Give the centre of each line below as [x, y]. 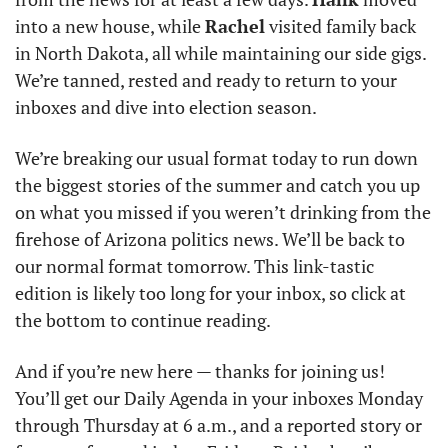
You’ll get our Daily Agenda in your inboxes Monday [219, 398]
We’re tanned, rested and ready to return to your [206, 80]
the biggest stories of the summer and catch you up [217, 185]
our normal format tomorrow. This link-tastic [194, 266]
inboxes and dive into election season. [166, 107]
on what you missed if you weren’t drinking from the [223, 212]
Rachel [235, 26]
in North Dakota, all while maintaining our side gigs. [220, 53]
